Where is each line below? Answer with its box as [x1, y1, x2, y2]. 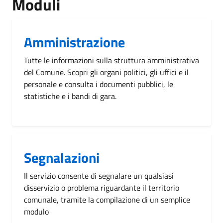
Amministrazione [24, 31, 125, 53]
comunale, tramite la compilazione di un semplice [24, 193, 190, 206]
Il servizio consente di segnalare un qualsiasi [24, 169, 174, 182]
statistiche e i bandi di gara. [24, 90, 116, 102]
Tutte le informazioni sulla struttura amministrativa [24, 54, 199, 66]
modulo [24, 205, 49, 218]
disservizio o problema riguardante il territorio [24, 181, 179, 194]
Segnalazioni [24, 146, 100, 168]
